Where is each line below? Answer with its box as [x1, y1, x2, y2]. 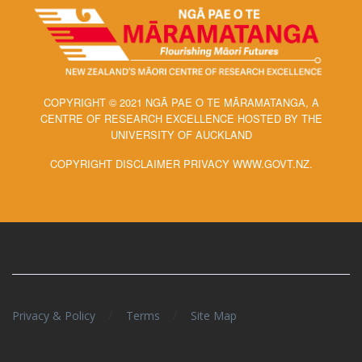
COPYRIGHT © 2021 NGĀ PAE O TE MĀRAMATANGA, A [43, 94, 319, 110]
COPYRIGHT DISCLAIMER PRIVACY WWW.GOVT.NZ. [49, 155, 313, 171]
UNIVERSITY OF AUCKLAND [110, 126, 252, 142]
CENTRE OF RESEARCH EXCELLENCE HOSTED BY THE [40, 110, 322, 126]
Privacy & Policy [12, 307, 95, 323]
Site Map [191, 307, 237, 323]
